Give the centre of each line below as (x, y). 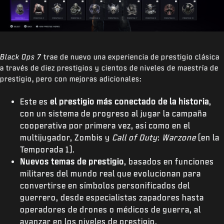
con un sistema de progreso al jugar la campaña (113, 113)
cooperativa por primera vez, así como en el (105, 125)
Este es (35, 101)
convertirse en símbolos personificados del (105, 185)
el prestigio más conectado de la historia (129, 101)
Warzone (179, 137)
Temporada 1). (47, 149)
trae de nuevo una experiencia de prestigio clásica (130, 57)
